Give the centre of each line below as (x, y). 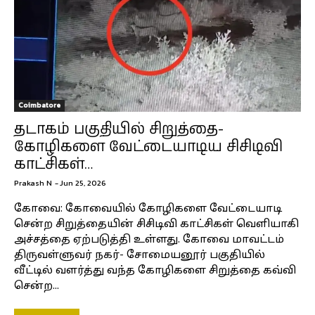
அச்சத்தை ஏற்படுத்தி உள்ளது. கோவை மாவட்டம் (149, 240)
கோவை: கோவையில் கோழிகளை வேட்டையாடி (148, 209)
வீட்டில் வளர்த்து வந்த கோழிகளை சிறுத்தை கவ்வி (155, 271)
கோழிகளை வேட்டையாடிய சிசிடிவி (148, 147)
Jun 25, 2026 (83, 182)
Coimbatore (39, 105)
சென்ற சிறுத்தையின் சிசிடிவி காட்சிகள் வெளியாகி (156, 224)
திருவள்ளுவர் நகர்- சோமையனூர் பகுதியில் (140, 255)
